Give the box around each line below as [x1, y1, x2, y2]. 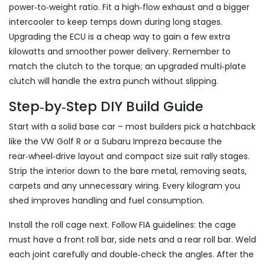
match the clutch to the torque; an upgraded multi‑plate [9, 60, 246, 72]
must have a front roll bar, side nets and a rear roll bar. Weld [9, 234, 256, 245]
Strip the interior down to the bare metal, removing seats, [9, 165, 247, 177]
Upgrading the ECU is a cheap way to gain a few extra [9, 31, 230, 43]
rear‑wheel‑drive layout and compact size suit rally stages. [9, 150, 250, 162]
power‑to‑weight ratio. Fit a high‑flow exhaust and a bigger [9, 1, 250, 13]
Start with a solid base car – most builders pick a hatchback [9, 121, 256, 132]
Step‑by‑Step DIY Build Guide [9, 97, 203, 116]
